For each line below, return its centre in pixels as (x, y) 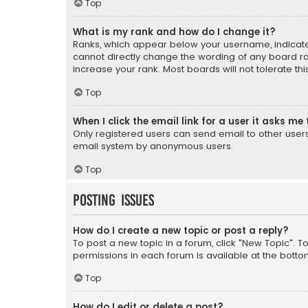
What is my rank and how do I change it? (174, 32)
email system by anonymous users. (153, 146)
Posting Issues (113, 200)
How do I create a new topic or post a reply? (181, 230)
